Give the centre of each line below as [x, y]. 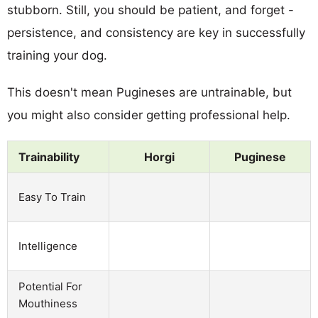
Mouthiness [48, 303]
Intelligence [48, 246]
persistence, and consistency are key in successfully [156, 32]
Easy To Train [52, 197]
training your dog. [57, 55]
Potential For [50, 286]
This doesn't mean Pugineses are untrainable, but [149, 92]
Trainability [49, 157]
